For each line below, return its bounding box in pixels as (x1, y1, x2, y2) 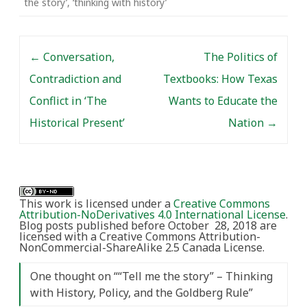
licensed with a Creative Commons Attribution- (19, 229, 260, 244)
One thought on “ (30, 269, 118, 284)
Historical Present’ (29, 115, 125, 130)
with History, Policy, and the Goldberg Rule (30, 285, 249, 300)
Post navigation (19, 39, 106, 54)
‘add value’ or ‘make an (19, 15, 119, 28)
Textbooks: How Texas (163, 71, 278, 86)
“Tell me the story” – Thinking (118, 269, 273, 284)
